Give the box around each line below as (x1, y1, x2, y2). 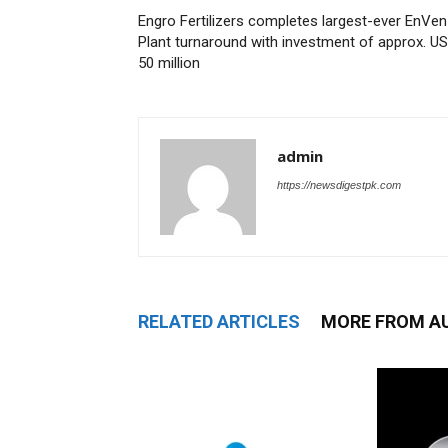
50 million (138, 54, 200, 72)
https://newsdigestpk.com (277, 179, 401, 191)
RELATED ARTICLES (138, 311, 300, 332)
